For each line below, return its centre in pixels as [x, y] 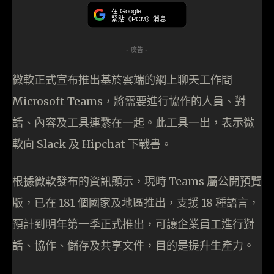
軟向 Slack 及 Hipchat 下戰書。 [92, 144]
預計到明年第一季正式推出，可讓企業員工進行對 [133, 224]
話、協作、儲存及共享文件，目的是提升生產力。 [133, 246]
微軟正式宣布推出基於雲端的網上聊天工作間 [122, 80]
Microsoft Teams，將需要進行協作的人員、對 [129, 102]
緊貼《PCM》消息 [139, 19]
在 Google [126, 11]
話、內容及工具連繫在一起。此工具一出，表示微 [133, 123]
